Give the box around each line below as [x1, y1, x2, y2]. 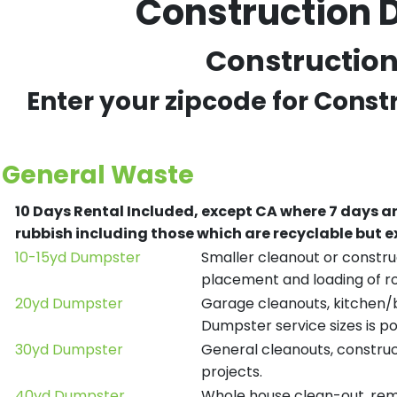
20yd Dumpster [15, 293, 123, 314]
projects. [201, 362, 262, 382]
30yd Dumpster [15, 339, 123, 360]
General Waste [2, 158, 194, 192]
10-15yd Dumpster [15, 247, 141, 268]
